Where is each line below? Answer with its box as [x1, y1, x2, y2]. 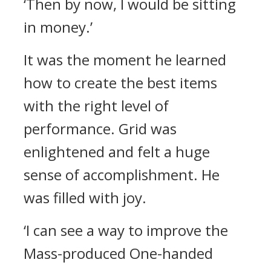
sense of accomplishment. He [24, 165, 220, 184]
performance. [24, 119, 119, 139]
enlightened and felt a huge [24, 142, 210, 162]
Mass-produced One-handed [24, 243, 213, 263]
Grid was [119, 119, 177, 139]
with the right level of [24, 96, 169, 116]
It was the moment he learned [24, 50, 226, 70]
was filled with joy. [24, 188, 146, 207]
